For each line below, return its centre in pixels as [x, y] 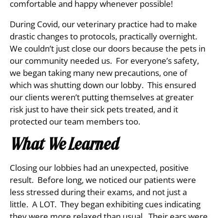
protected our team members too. [75, 121]
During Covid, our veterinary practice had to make [103, 24]
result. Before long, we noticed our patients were [103, 180]
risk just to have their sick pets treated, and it [94, 109]
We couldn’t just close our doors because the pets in [108, 48]
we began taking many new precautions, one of [99, 73]
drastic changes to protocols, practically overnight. [104, 36]
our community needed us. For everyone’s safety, [104, 61]
